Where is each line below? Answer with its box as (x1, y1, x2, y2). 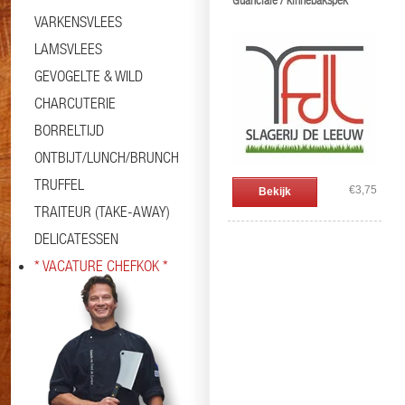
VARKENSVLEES (34, 13, 122, 31)
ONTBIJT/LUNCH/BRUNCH (34, 148, 179, 166)
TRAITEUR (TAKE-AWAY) (34, 202, 170, 221)
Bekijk (259, 185, 291, 198)
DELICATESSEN (34, 230, 118, 248)
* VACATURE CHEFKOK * (34, 257, 168, 275)
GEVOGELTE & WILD (34, 67, 143, 85)
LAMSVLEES (34, 40, 102, 58)
